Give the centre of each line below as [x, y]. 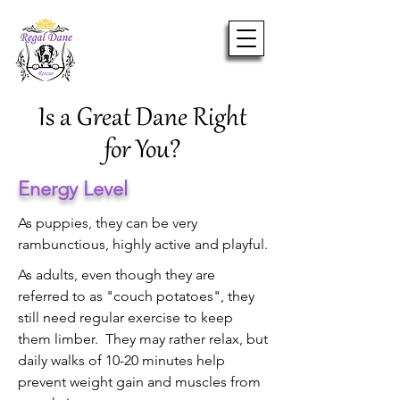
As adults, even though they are [117, 275]
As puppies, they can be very [108, 223]
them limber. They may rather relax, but [143, 339]
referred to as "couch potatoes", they [136, 296]
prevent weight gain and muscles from [139, 382]
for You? [142, 151]
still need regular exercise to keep [125, 317]
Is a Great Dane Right [142, 119]
